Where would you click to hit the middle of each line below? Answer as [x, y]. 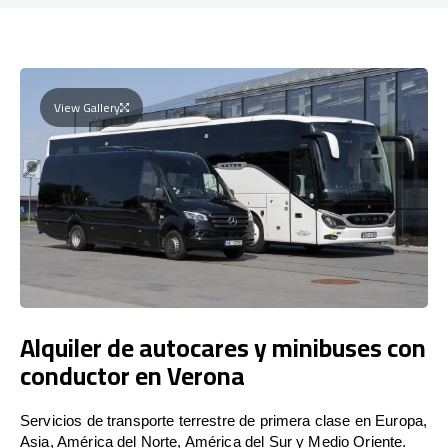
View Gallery [87, 107]
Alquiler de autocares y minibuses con [223, 347]
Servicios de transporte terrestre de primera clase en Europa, [224, 420]
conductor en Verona [132, 375]
